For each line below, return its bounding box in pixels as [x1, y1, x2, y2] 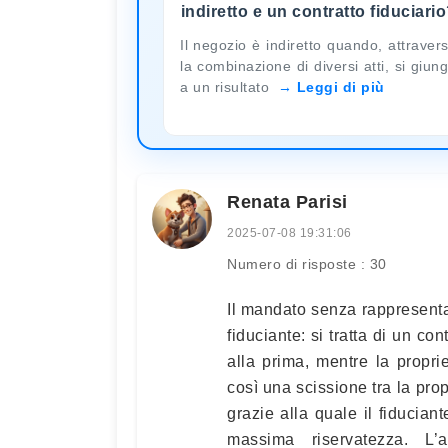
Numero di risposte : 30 [227, 255, 387, 272]
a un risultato [180, 78, 274, 95]
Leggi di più [296, 78, 385, 95]
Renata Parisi [227, 191, 348, 212]
